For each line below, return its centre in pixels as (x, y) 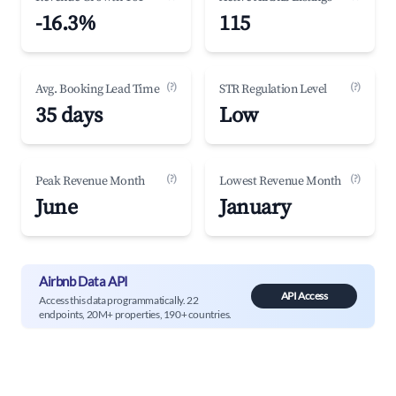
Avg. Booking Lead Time (98, 89)
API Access (304, 296)
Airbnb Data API (84, 281)
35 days (69, 116)
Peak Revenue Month (90, 181)
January (255, 208)
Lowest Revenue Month (280, 181)
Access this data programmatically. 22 (119, 300)
